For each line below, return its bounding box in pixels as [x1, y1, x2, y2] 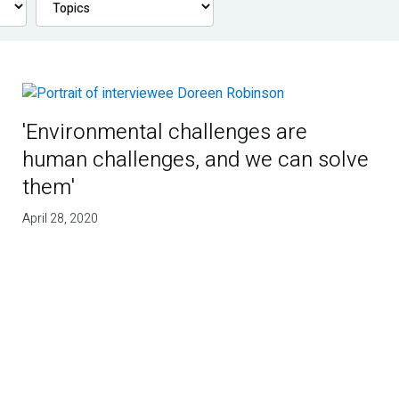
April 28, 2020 [22, 209, 99, 229]
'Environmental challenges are [22, 117, 308, 149]
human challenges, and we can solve [22, 144, 370, 176]
